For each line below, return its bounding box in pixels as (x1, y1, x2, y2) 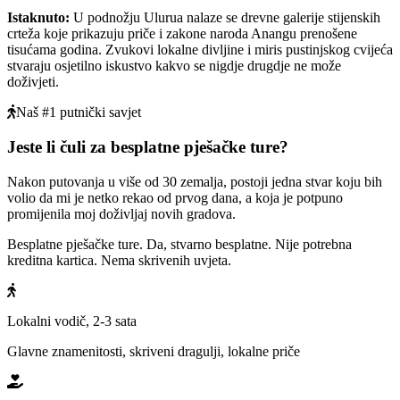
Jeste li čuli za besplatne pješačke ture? (7, 137, 288, 156)
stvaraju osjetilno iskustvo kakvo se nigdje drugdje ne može (7, 58, 341, 74)
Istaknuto (7, 10, 65, 26)
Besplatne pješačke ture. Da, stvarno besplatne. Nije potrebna (7, 236, 352, 252)
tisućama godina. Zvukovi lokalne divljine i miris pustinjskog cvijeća (7, 42, 393, 58)
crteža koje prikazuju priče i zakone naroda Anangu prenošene (7, 26, 357, 42)
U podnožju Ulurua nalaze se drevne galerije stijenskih (73, 10, 380, 26)
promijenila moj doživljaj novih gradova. (7, 205, 236, 221)
